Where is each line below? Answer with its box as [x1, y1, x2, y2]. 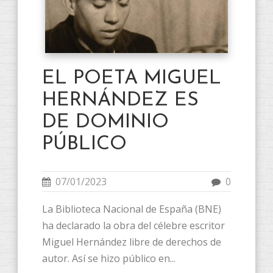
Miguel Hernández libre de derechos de [42, 235, 221, 249]
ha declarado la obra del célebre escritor [42, 218, 225, 232]
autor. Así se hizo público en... [42, 251, 175, 265]
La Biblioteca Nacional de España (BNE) [42, 202, 221, 216]
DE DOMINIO [42, 112, 169, 132]
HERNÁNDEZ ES [42, 90, 199, 110]
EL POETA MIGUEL [42, 68, 221, 88]
